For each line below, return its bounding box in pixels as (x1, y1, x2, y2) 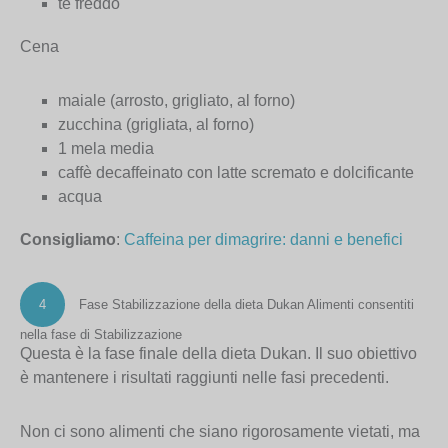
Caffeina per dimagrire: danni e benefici (124, 231, 403, 249)
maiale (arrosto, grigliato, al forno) (58, 92, 296, 110)
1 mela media (58, 140, 155, 158)
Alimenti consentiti (307, 297, 414, 313)
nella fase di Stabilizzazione (20, 327, 182, 343)
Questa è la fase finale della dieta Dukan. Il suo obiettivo (20, 345, 417, 363)
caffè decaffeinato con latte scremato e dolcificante (58, 164, 415, 182)
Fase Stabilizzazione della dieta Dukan (75, 297, 304, 313)
